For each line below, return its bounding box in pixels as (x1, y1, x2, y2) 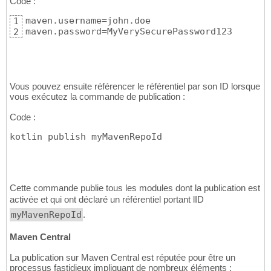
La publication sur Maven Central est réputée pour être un (10, 252, 235, 263)
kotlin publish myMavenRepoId (10, 131, 162, 143)
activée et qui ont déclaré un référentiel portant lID (10, 194, 204, 205)
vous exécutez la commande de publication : (10, 91, 185, 102)
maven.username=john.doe (25, 15, 151, 27)
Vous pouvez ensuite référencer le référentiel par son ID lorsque (10, 81, 260, 92)
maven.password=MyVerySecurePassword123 (25, 26, 232, 38)
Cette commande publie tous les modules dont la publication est (10, 183, 260, 194)
